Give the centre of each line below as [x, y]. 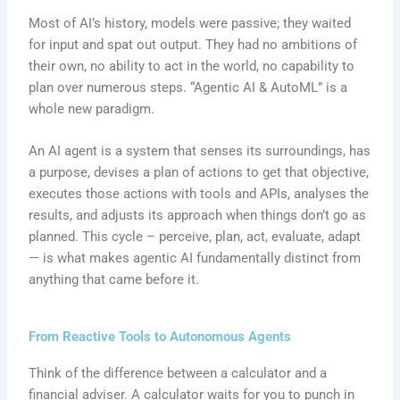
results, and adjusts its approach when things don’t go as [198, 216]
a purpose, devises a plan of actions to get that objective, [199, 173]
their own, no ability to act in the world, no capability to [192, 66]
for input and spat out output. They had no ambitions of [193, 44]
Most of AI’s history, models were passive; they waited [190, 23]
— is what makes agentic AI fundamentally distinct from [195, 258]
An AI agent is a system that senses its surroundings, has [200, 151]
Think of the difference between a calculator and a [178, 374]
